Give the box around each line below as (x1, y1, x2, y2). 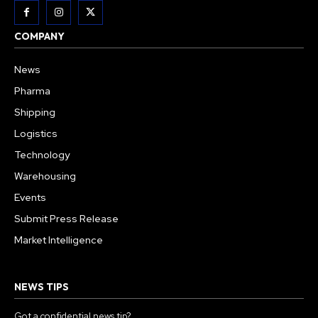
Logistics (14, 126, 57, 140)
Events (14, 190, 46, 204)
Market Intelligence (14, 233, 103, 246)
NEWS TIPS (14, 280, 69, 293)
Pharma (14, 84, 50, 97)
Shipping (14, 105, 55, 119)
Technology (14, 148, 70, 161)
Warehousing (14, 169, 76, 182)
